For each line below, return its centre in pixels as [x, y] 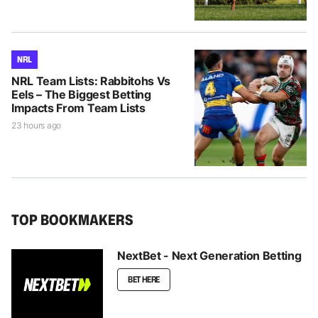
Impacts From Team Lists [78, 108]
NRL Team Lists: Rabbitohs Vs [91, 81]
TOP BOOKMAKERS [72, 219]
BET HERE [144, 279]
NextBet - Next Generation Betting [209, 255]
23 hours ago [37, 125]
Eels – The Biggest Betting [81, 94]
